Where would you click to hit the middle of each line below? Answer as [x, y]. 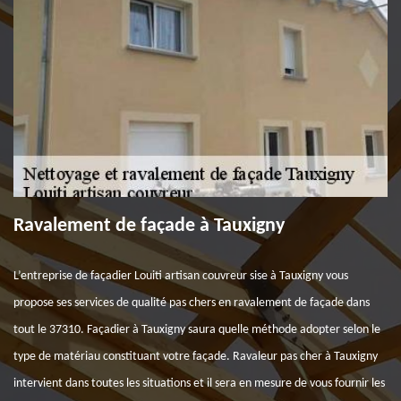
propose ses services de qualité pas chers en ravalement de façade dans [192, 303]
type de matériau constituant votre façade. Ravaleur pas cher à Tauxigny [196, 357]
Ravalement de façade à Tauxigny [149, 226]
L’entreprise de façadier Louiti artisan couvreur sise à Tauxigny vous [181, 276]
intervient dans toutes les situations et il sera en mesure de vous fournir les [199, 384]
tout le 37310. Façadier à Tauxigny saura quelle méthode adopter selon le [197, 330]
